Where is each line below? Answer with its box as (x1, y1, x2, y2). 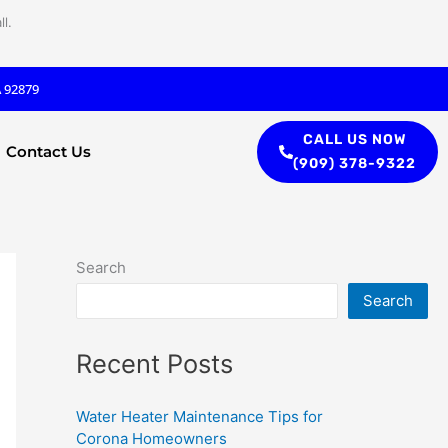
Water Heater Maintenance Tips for (76, 407, 323, 427)
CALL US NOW (302, 130, 407, 148)
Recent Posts (76, 347, 233, 379)
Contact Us (6, 142, 92, 162)
